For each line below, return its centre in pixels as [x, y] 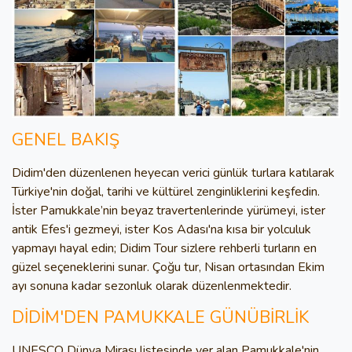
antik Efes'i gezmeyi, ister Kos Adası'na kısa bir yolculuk [161, 229]
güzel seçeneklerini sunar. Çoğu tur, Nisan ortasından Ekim [168, 267]
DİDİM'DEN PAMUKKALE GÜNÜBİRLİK [160, 317]
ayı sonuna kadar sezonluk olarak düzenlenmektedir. [152, 286]
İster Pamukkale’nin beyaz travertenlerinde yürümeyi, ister [169, 211]
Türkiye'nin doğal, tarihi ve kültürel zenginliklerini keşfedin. [166, 192]
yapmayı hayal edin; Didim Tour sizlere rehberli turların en [164, 248]
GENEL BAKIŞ [66, 140]
